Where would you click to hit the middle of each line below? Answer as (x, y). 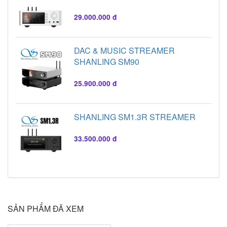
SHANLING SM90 (107, 61)
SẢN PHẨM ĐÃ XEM (46, 208)
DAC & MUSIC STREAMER (124, 50)
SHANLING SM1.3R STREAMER (135, 117)
